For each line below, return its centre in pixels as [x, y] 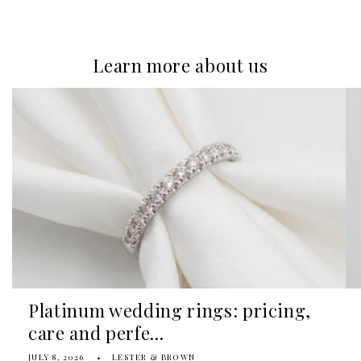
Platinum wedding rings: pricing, [170, 310]
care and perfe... [96, 332]
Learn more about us [180, 65]
